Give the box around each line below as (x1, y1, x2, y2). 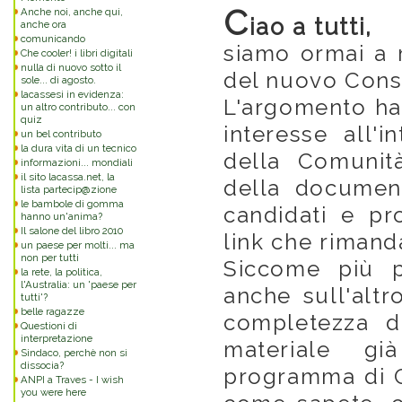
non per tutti (21, 251, 79, 264)
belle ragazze (21, 305, 84, 318)
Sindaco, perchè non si (21, 346, 127, 359)
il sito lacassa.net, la (21, 170, 115, 183)
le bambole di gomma (21, 197, 124, 210)
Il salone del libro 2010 (21, 224, 123, 237)
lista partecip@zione (21, 183, 117, 196)
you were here (21, 386, 86, 398)
